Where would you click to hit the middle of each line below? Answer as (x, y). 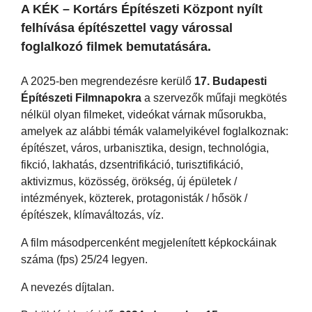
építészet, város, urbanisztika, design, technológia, (145, 148)
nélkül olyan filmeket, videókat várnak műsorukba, (143, 114)
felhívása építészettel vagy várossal (127, 28)
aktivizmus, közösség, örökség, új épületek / (129, 181)
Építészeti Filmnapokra (81, 97)
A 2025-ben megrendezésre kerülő (108, 81)
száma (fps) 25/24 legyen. (84, 259)
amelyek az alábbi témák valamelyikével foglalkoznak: (155, 131)
